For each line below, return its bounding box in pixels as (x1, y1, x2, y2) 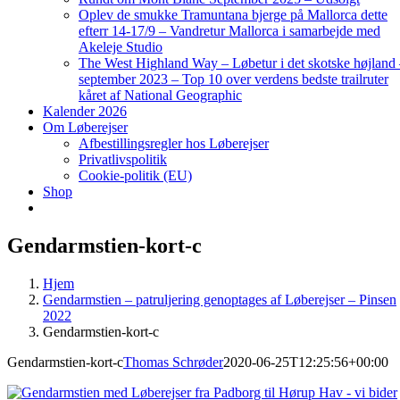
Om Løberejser (43, 120, 128, 135)
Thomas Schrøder (123, 354, 223, 370)
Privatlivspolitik (79, 152, 167, 167)
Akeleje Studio (79, 39, 162, 54)
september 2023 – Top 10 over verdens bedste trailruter (79, 71, 388, 87)
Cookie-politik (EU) (79, 168, 192, 183)
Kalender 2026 (43, 104, 127, 119)
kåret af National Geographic (79, 87, 242, 103)
